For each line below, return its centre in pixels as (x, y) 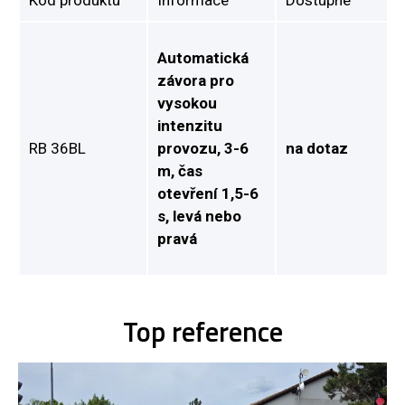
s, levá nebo (199, 216)
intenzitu (190, 125)
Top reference (202, 331)
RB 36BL (57, 148)
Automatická (203, 57)
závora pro (196, 80)
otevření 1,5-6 (208, 193)
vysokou (187, 103)
